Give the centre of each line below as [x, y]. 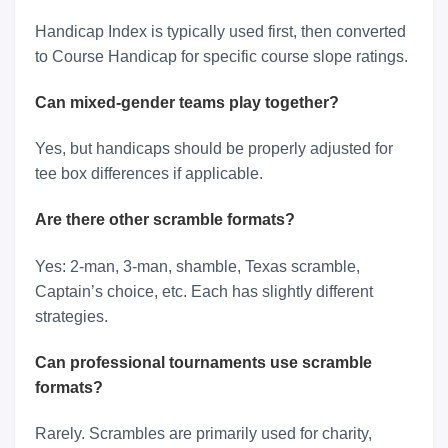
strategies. [71, 316]
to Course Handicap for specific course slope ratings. [221, 56]
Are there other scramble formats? [165, 220]
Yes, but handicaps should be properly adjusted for [214, 149]
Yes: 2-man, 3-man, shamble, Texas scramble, [197, 266]
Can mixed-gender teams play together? [187, 102]
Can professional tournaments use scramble [203, 362]
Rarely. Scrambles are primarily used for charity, [203, 434]
